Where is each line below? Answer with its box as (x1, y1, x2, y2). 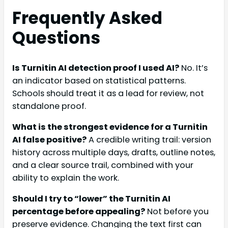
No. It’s (179, 62, 208, 74)
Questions (12, 26, 100, 49)
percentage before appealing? (12, 206, 145, 218)
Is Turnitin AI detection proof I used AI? (12, 62, 179, 74)
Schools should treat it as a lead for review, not (12, 87, 204, 99)
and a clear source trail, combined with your (12, 159, 193, 172)
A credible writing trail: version (87, 134, 211, 146)
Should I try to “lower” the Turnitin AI (12, 193, 170, 205)
